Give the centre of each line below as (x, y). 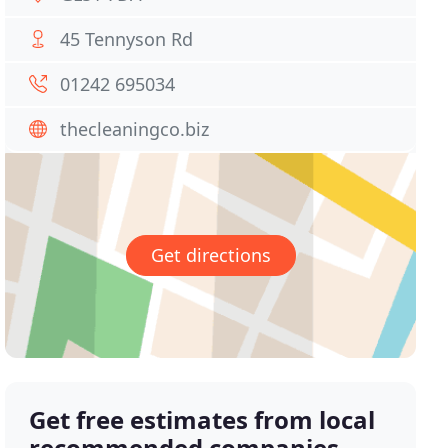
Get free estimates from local (202, 420)
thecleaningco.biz (135, 129)
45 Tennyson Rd (127, 39)
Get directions (210, 255)
